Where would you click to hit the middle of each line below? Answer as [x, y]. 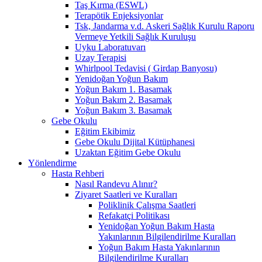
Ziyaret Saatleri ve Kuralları [126, 194]
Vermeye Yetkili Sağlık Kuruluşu [135, 36]
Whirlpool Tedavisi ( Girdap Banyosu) [146, 68]
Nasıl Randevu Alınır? [116, 184]
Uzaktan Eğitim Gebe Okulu [128, 152]
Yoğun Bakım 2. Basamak [123, 99]
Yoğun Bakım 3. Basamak [123, 110]
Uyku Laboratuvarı [110, 47]
